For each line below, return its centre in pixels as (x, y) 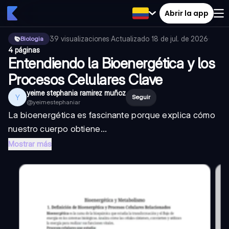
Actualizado (131, 39)
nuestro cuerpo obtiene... (58, 129)
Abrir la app (187, 13)
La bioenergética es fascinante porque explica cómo (112, 115)
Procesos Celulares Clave (85, 80)
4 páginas (24, 50)
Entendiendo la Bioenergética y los (111, 63)
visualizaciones (85, 39)
